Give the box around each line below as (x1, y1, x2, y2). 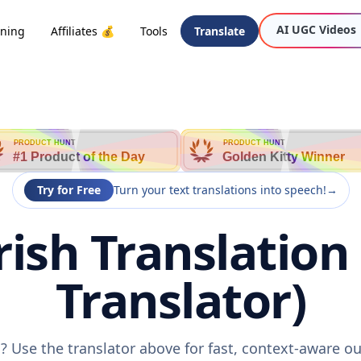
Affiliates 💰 (51, 23, 114, 39)
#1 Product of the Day (13, 150, 145, 164)
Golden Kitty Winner (222, 150, 345, 164)
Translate (194, 23, 245, 39)
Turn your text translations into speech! (113, 182, 326, 197)
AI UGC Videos (276, 22, 356, 37)
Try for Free (36, 182, 101, 197)
